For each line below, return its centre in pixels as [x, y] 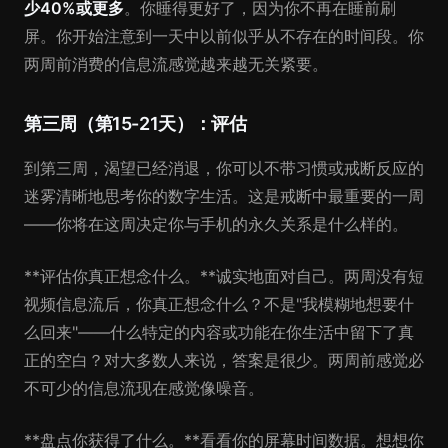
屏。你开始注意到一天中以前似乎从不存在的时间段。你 [224, 36]
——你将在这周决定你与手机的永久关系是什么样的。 [216, 224]
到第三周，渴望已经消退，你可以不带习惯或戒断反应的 [224, 168]
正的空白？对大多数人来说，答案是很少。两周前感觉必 [224, 360]
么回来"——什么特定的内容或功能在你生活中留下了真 [219, 332]
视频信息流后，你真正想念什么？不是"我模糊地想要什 [219, 304]
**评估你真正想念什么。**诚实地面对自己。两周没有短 [224, 276]
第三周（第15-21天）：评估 [135, 123]
